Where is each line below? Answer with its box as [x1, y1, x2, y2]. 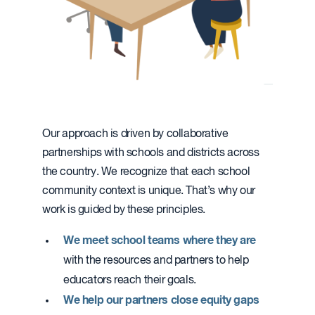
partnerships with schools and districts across [42, 147, 259, 159]
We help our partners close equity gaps [63, 294, 259, 306]
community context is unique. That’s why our [42, 185, 255, 197]
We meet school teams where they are [63, 234, 256, 246]
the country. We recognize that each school [42, 166, 250, 178]
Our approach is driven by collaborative [42, 128, 229, 140]
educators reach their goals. [63, 274, 196, 286]
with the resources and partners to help [63, 255, 249, 266]
